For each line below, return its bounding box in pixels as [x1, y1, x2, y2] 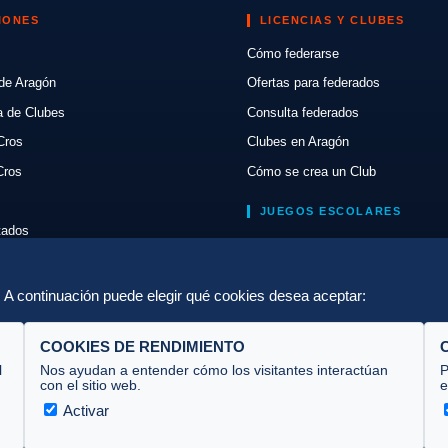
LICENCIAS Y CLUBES [259, 13, 405, 26]
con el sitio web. [40, 377, 141, 393]
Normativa [246, 236, 306, 252]
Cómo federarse [246, 45, 339, 61]
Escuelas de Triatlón [246, 266, 366, 282]
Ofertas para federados [246, 75, 380, 91]
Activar [60, 401, 109, 419]
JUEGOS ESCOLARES [259, 205, 402, 218]
